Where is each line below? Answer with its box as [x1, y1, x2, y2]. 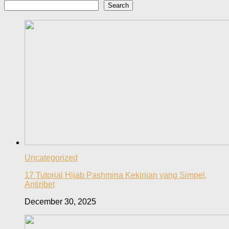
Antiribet [25, 180, 55, 189]
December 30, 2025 [25, 197, 96, 207]
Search [108, 1, 129, 9]
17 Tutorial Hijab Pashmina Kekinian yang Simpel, [25, 171, 207, 180]
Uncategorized [25, 153, 78, 163]
